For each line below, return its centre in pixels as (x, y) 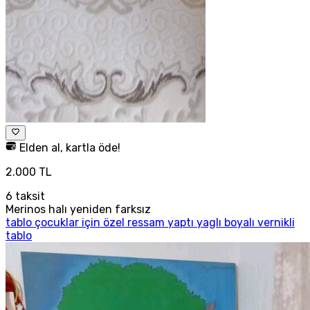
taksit (29, 196)
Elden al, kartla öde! (69, 147)
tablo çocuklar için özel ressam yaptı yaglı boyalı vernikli (150, 222)
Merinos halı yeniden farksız (78, 209)
